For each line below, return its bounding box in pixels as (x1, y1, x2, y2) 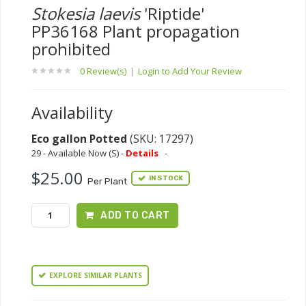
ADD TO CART (100, 210, 170, 221)
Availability (31, 101, 113, 124)
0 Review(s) (80, 65, 128, 77)
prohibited (31, 38, 111, 60)
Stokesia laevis (31, 2, 140, 25)
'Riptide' (140, 2, 204, 25)
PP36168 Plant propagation (31, 20, 240, 42)
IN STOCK (149, 174, 183, 182)
